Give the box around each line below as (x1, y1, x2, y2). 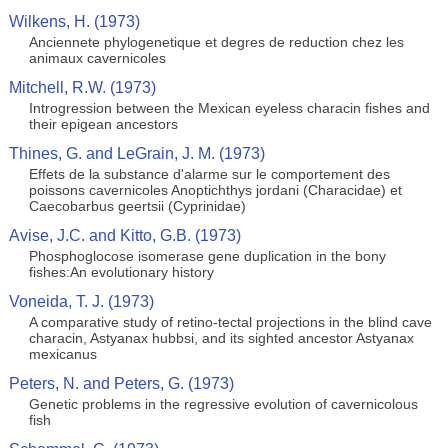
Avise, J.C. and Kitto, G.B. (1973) (8, 227, 241, 244)
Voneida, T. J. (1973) (8, 293, 154, 310)
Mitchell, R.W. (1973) (8, 79, 156, 96)
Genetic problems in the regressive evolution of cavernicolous (28, 396, 418, 412)
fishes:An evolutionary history (28, 264, 214, 280)
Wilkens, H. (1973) (8, 13, 140, 30)
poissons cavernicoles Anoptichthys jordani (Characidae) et (28, 182, 402, 198)
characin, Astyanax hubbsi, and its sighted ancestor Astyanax (28, 330, 414, 346)
